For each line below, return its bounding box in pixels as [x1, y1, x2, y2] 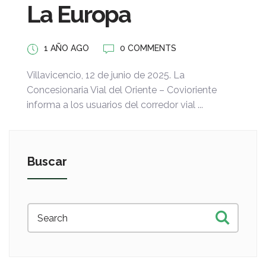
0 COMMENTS [120, 43, 176, 53]
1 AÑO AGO [44, 43, 89, 53]
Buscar [27, 154, 67, 169]
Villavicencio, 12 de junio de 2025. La [27, 69, 185, 81]
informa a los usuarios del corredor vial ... [27, 99, 203, 111]
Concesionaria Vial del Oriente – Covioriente [27, 84, 217, 96]
